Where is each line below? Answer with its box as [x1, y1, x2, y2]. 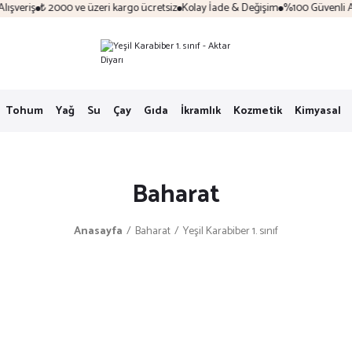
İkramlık [180, 101, 221, 120]
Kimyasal [294, 101, 341, 120]
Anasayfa [74, 222, 123, 240]
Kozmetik [233, 101, 282, 120]
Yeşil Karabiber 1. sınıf [183, 222, 278, 240]
